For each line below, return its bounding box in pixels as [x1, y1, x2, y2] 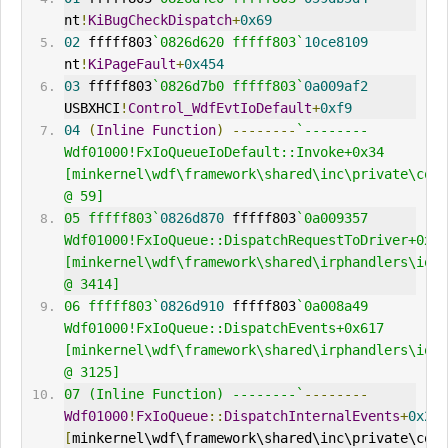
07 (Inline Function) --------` [63, 386, 304, 403]
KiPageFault [87, 56, 176, 73]
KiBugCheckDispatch [87, 12, 232, 29]
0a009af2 [303, 78, 368, 95]
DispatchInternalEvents [223, 408, 400, 425]
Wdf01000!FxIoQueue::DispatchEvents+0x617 [63, 320, 384, 337]
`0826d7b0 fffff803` [151, 78, 304, 95]
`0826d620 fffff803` [151, 34, 304, 51]
